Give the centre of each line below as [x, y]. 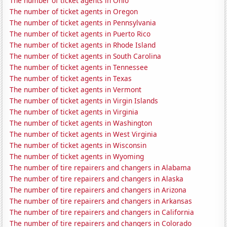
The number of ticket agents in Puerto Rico [80, 34]
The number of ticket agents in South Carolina [86, 56]
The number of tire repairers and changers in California [102, 212]
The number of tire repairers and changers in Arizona [98, 190]
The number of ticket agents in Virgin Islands [84, 101]
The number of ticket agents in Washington [81, 123]
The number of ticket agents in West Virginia [84, 134]
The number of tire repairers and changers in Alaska [97, 179]
